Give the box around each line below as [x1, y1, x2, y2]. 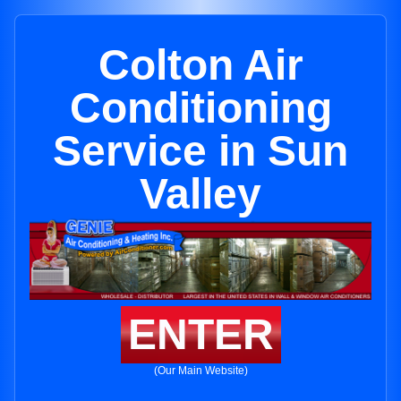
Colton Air [98, 41, 303, 89]
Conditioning [69, 84, 332, 132]
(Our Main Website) [153, 364, 248, 378]
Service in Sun [53, 127, 348, 175]
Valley [140, 170, 261, 218]
